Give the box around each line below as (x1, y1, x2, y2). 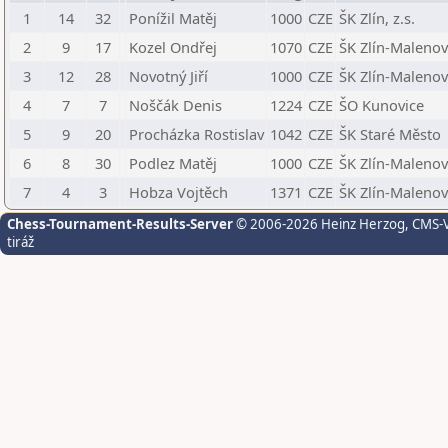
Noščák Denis (129, 95, 222, 115)
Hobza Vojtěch (129, 182, 228, 202)
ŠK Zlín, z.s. (339, 8, 415, 28)
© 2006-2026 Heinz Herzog (233, 215, 405, 233)
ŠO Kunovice (339, 95, 424, 115)
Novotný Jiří (129, 66, 208, 86)
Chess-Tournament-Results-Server (7, 215, 233, 233)
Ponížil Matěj (129, 8, 217, 28)
